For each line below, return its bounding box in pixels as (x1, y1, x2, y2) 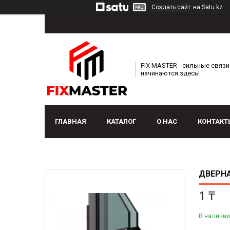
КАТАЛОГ (107, 118, 136, 126)
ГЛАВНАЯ (55, 118, 86, 126)
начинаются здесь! (141, 69, 200, 78)
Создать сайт (151, 4, 190, 11)
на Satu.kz (193, 4, 223, 11)
